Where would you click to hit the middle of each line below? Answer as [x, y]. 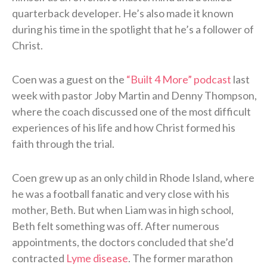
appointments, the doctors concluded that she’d [123, 242]
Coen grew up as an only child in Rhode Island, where [133, 177]
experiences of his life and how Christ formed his [124, 127]
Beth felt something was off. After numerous [116, 226]
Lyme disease [97, 258]
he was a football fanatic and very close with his [121, 193]
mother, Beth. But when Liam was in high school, [123, 209]
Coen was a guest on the [69, 79]
